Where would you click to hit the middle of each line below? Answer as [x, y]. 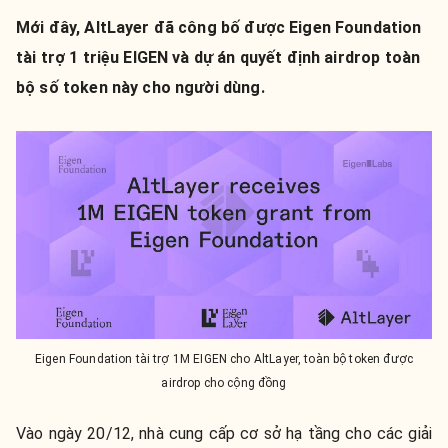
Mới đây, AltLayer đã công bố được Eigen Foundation [219, 27]
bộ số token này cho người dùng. [140, 87]
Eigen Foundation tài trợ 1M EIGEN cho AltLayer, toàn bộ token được [224, 359]
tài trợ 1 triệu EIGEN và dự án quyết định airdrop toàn [218, 57]
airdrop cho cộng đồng [224, 383]
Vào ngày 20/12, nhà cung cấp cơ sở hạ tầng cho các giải [224, 433]
